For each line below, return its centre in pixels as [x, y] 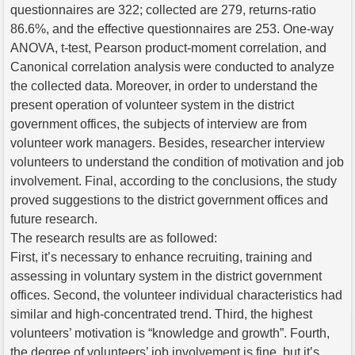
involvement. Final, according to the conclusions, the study [174, 181]
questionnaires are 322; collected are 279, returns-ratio [163, 10]
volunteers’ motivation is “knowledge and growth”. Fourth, [170, 333]
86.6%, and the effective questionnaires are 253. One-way [172, 29]
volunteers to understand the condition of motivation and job [177, 162]
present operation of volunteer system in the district [152, 105]
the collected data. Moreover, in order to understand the [164, 86]
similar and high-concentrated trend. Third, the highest [161, 314]
